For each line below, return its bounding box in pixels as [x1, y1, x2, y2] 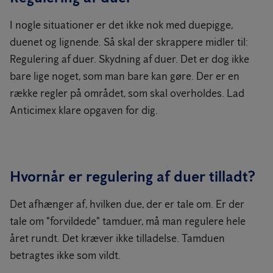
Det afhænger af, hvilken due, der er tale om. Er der [10, 197, 244, 211]
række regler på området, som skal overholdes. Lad [10, 87, 244, 100]
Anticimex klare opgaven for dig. [10, 104, 158, 117]
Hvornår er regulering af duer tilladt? [10, 168, 255, 185]
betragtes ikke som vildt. [10, 249, 121, 262]
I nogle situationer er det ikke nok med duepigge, [10, 18, 233, 32]
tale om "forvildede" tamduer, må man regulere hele [10, 214, 246, 228]
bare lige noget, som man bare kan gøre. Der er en [10, 69, 239, 83]
